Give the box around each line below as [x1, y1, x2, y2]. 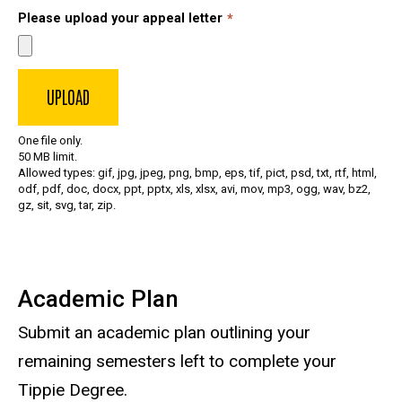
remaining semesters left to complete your [18, 351, 336, 372]
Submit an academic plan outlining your [18, 322, 310, 344]
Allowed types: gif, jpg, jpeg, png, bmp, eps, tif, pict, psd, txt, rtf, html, [18, 165, 377, 179]
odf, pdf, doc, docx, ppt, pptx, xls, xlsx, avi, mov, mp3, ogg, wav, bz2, [18, 181, 371, 196]
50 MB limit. [18, 149, 77, 163]
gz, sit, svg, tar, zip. [18, 197, 116, 212]
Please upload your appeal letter [18, 11, 223, 27]
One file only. [18, 133, 83, 147]
